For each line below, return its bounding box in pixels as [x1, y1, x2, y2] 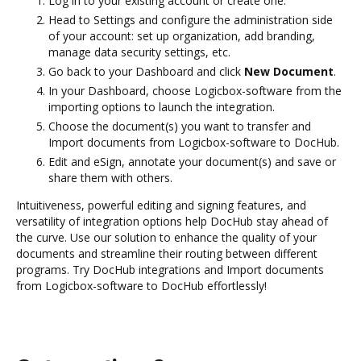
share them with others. [48, 169, 172, 185]
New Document [244, 63, 334, 79]
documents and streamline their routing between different [16, 245, 317, 261]
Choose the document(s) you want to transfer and [48, 118, 311, 134]
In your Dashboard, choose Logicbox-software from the [48, 82, 342, 98]
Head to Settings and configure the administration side [48, 11, 333, 27]
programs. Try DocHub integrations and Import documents [16, 261, 324, 277]
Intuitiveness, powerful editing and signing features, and [16, 197, 306, 213]
